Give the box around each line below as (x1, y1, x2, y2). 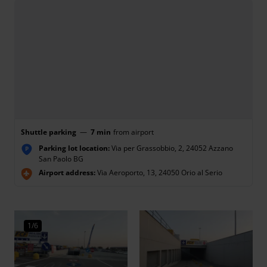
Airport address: (39, 167, 95, 178)
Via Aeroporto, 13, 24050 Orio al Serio (95, 167, 222, 178)
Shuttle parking (21, 127, 76, 137)
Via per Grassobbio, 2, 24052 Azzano (110, 143, 233, 153)
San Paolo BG (39, 154, 83, 164)
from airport (113, 127, 154, 137)
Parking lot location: (39, 143, 110, 153)
